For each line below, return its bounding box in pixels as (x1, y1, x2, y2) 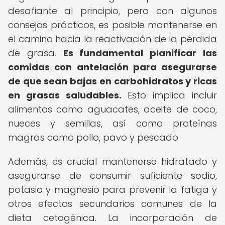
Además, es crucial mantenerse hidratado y (8, 155, 217, 168)
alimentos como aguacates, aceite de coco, (8, 103, 217, 116)
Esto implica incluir (121, 89, 217, 101)
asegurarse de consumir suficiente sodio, (8, 169, 217, 182)
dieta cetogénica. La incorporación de (8, 211, 217, 224)
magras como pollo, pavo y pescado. (8, 131, 180, 144)
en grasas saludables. (8, 89, 122, 101)
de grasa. (8, 47, 63, 59)
